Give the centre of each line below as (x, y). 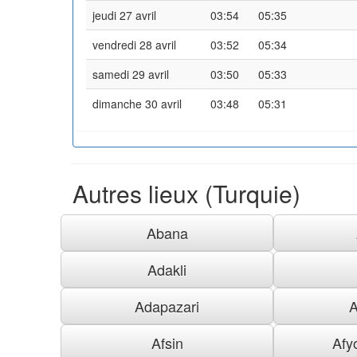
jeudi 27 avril (124, 15)
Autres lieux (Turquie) (186, 193)
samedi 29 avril (131, 74)
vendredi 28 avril (134, 44)
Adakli (167, 269)
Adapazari (167, 306)
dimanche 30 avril (137, 103)
